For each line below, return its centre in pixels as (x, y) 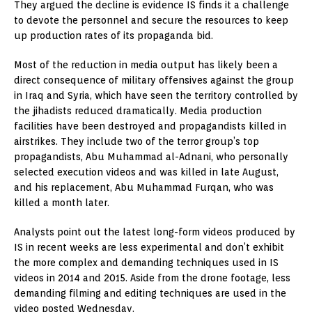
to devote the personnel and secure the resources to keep (151, 20)
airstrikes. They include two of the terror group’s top (136, 141)
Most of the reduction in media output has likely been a (146, 64)
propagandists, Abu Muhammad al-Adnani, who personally (151, 156)
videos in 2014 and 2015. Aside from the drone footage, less (152, 278)
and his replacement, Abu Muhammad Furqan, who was (144, 187)
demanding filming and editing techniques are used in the (150, 293)
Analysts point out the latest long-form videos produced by (155, 232)
